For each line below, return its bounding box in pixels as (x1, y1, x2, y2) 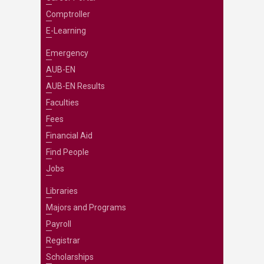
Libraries (45, 186, 78, 196)
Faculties (45, 98, 79, 107)
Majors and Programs (45, 203, 126, 212)
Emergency (45, 48, 88, 58)
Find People (45, 147, 89, 157)
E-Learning (45, 26, 86, 35)
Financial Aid (45, 131, 93, 140)
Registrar (45, 236, 80, 245)
